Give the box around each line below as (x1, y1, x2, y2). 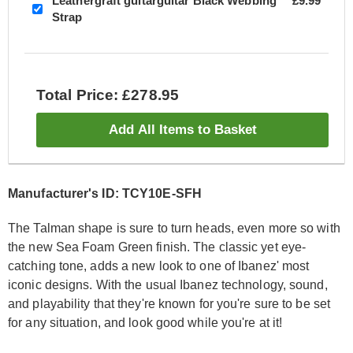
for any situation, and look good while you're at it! (8, 316, 283, 330)
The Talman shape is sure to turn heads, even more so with (8, 221, 340, 236)
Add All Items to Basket (108, 122, 257, 138)
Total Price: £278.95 (36, 87, 179, 104)
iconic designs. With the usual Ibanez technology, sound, (8, 278, 328, 292)
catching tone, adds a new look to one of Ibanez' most (8, 259, 310, 273)
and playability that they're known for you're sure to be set (8, 297, 331, 311)
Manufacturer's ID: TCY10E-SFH (8, 187, 202, 201)
